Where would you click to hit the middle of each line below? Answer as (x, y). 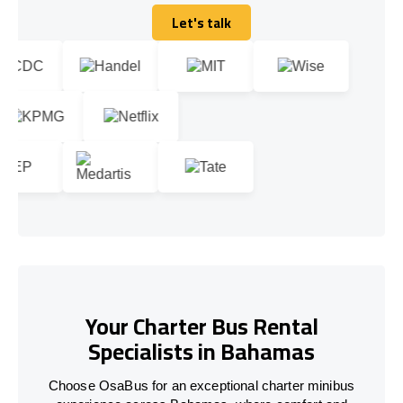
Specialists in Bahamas (201, 352)
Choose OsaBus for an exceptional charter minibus (201, 385)
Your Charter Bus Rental (201, 327)
